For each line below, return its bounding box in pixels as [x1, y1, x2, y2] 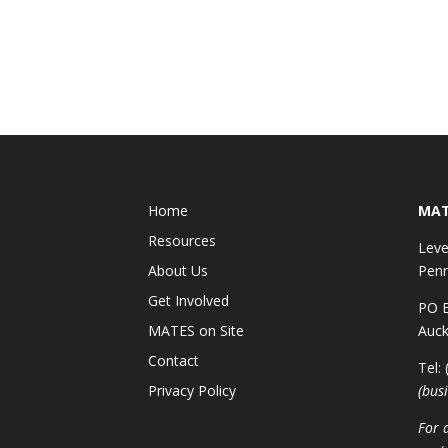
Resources [148, 231, 217, 251]
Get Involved [148, 291, 230, 311]
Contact [148, 351, 200, 371]
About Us [148, 261, 209, 281]
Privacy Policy [148, 381, 237, 401]
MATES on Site [148, 321, 245, 341]
